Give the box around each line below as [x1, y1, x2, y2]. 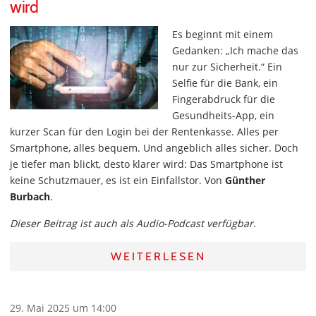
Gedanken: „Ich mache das [172, 44, 298, 57]
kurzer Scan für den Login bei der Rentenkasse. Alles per [10, 125, 279, 138]
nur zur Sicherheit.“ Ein [172, 60, 282, 73]
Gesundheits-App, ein [172, 109, 274, 122]
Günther [225, 174, 265, 187]
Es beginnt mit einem [172, 28, 273, 41]
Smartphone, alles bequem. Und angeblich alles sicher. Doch [10, 141, 298, 154]
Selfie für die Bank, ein [172, 76, 278, 90]
